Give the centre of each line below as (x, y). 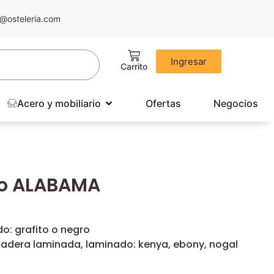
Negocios (235, 104)
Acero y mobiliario (59, 104)
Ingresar (189, 61)
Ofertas (164, 104)
